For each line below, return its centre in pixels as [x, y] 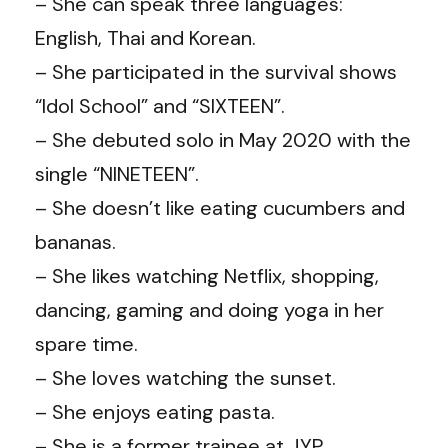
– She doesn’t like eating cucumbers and [220, 207]
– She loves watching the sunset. [185, 377]
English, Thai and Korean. [145, 37]
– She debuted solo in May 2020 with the [223, 139]
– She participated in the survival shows [216, 71]
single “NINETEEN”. [117, 173]
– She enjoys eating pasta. [155, 411]
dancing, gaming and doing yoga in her [209, 309]
